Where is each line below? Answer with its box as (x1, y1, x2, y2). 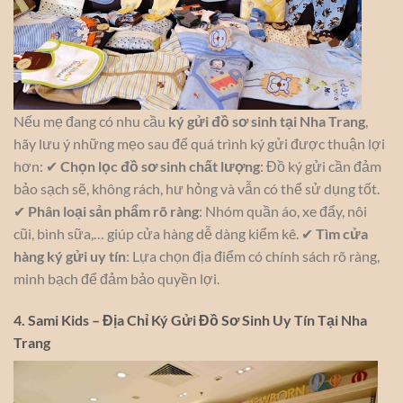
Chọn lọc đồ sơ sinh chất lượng (60, 157, 260, 175)
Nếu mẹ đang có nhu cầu (13, 112, 168, 130)
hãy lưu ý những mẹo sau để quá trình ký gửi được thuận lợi (13, 135, 385, 153)
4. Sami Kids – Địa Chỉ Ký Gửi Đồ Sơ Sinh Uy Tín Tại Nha (13, 311, 367, 329)
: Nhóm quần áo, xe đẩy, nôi (199, 202, 367, 220)
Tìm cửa (316, 225, 368, 243)
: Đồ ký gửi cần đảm (260, 157, 381, 175)
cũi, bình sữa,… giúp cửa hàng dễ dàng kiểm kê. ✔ (13, 225, 316, 243)
